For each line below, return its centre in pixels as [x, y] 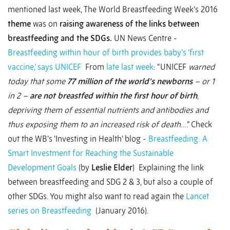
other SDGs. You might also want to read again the [97, 196]
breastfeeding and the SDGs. [60, 38]
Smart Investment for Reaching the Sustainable [91, 153]
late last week [130, 67]
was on [45, 24]
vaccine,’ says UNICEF [44, 67]
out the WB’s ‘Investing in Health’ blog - [78, 139]
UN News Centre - [145, 38]
